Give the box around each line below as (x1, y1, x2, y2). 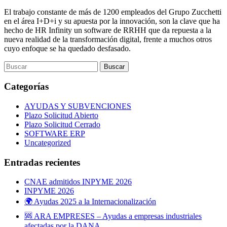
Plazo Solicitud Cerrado (24, 120, 100, 129)
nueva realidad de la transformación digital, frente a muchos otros (4, 34, 212, 44)
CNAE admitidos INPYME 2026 (24, 177, 132, 186)
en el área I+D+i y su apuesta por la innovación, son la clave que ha (4, 16, 220, 25)
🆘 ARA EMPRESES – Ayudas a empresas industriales (24, 212, 202, 221)
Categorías (4, 81, 49, 92)
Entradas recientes (4, 157, 80, 168)
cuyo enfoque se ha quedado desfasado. (4, 44, 131, 53)
